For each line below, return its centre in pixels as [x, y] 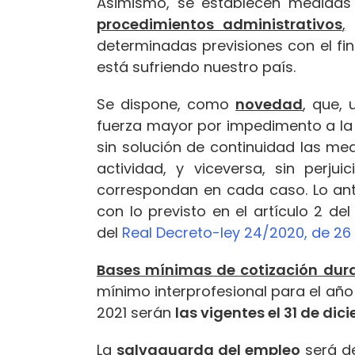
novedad [269, 104]
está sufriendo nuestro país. [196, 67]
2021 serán [136, 312]
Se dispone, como [166, 104]
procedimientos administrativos [219, 24]
